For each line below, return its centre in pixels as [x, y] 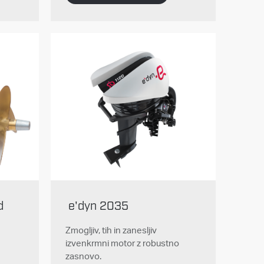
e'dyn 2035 [98, 207]
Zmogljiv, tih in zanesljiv [111, 230]
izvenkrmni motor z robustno [122, 243]
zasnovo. [83, 256]
